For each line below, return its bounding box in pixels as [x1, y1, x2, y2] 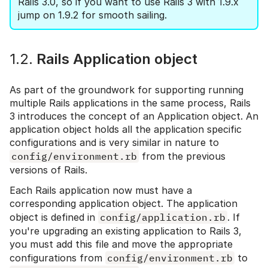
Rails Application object [33, 50, 197, 68]
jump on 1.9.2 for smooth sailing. [18, 9, 167, 22]
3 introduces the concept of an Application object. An [10, 110, 258, 123]
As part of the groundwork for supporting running [10, 84, 243, 96]
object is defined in [10, 211, 98, 224]
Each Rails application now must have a [10, 184, 192, 197]
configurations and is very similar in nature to [10, 136, 219, 149]
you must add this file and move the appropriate [10, 238, 233, 251]
